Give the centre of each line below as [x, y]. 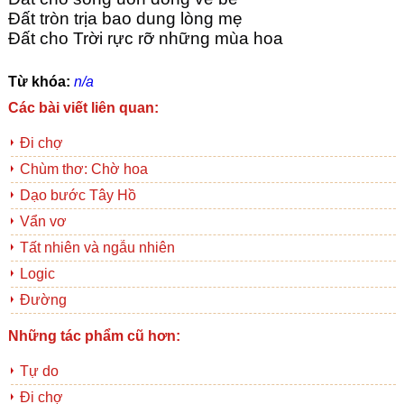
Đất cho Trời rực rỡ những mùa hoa [145, 39]
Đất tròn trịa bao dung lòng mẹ [125, 19]
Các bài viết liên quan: [83, 108]
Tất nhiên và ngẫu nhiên [97, 248]
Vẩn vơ [43, 222]
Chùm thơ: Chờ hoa [83, 170]
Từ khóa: [41, 82]
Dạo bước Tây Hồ [78, 196]
